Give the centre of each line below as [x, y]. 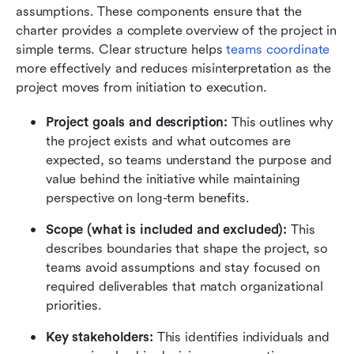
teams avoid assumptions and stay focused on [183, 267]
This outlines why [281, 122]
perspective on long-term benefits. [148, 198]
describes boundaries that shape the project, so [187, 248]
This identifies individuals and [241, 337]
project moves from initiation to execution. [143, 87]
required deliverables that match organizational [185, 286]
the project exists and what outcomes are [168, 141]
